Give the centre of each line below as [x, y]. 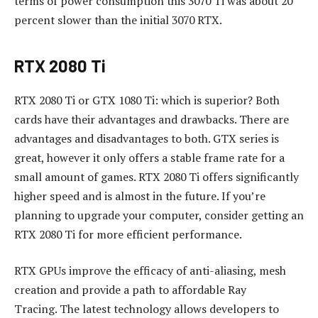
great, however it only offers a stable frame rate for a [149, 157]
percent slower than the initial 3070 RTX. [118, 20]
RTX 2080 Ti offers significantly [219, 176]
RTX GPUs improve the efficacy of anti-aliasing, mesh [150, 271]
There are [264, 119]
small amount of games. [75, 176]
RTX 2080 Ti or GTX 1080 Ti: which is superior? [133, 100]
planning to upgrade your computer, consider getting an [159, 215]
